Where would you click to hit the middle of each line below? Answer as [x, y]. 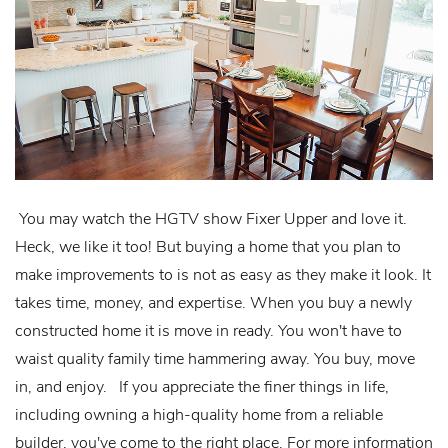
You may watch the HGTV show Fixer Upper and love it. [211, 218]
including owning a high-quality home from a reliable [199, 414]
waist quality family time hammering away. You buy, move [215, 358]
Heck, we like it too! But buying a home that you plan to [208, 246]
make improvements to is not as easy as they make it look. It [223, 274]
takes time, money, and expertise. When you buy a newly [213, 302]
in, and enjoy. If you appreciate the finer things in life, [202, 386]
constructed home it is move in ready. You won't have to [208, 330]
